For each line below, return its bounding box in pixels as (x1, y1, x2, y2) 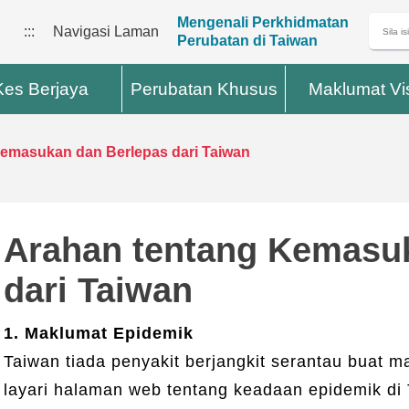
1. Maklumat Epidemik (3, 323, 194, 342)
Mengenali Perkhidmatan (176, 15, 349, 30)
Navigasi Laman (52, 24, 159, 39)
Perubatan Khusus (130, 79, 278, 99)
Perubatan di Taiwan (176, 33, 318, 48)
